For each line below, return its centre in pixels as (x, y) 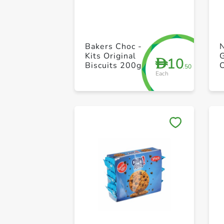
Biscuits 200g (113, 65)
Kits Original (111, 56)
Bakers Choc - (114, 46)
